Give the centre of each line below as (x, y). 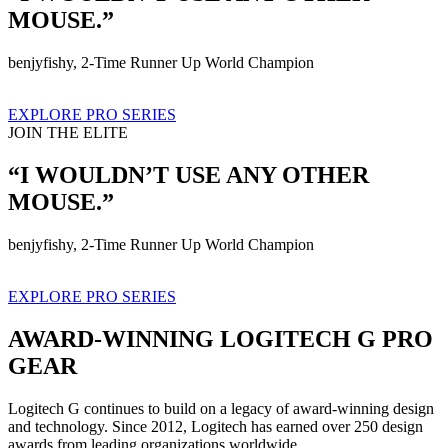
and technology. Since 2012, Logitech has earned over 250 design (215, 426)
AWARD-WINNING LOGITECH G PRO (220, 338)
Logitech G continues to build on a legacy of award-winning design (221, 408)
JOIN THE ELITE (68, 133)
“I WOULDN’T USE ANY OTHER (188, 174)
